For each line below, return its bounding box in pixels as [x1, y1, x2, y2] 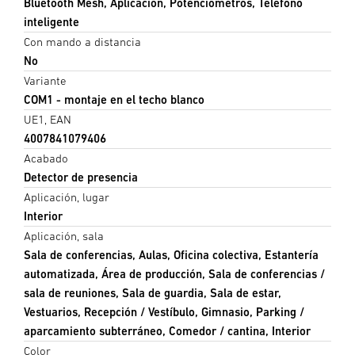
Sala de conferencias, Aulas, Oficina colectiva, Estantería [24, 247, 319, 261]
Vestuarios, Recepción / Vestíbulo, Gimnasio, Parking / [24, 304, 304, 319]
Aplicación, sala [24, 228, 104, 242]
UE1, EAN [24, 112, 71, 126]
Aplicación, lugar [24, 189, 109, 204]
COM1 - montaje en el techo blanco [24, 92, 204, 106]
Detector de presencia [24, 170, 138, 184]
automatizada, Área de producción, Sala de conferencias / [24, 266, 325, 281]
